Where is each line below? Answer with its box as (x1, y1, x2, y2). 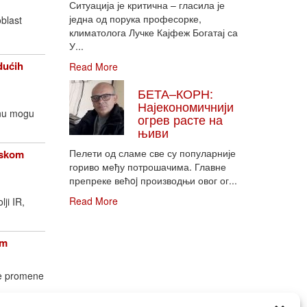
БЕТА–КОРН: (138, 84, 213, 102)
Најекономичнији (138, 97, 234, 115)
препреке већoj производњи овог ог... (69, 173, 237, 187)
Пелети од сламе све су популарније (69, 146, 236, 160)
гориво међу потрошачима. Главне (69, 160, 226, 173)
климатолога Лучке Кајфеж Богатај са (69, 25, 238, 39)
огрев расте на (138, 110, 223, 128)
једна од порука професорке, (69, 12, 201, 25)
